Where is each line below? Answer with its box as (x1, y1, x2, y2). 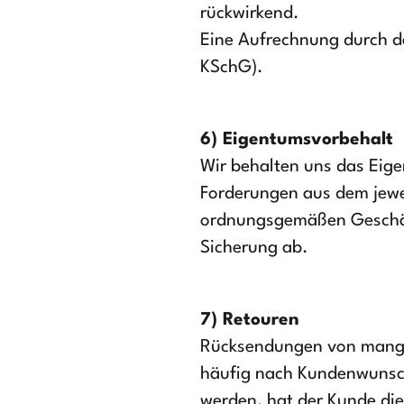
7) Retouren (200, 311, 299, 329)
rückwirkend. (200, 5, 299, 23)
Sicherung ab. (200, 239, 308, 257)
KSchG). (200, 59, 263, 77)
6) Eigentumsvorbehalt (200, 131, 393, 149)
